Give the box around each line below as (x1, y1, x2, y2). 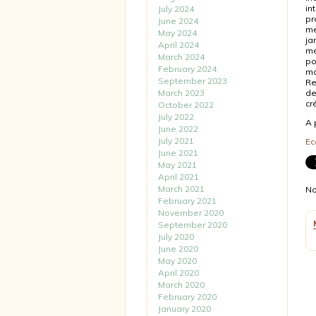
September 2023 (158, 75, 227, 86)
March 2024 (158, 51, 205, 62)
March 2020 (158, 279, 205, 290)
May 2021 (158, 159, 197, 170)
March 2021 (158, 183, 205, 194)
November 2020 (158, 207, 224, 218)
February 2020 (158, 291, 217, 302)
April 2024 (158, 39, 199, 50)
